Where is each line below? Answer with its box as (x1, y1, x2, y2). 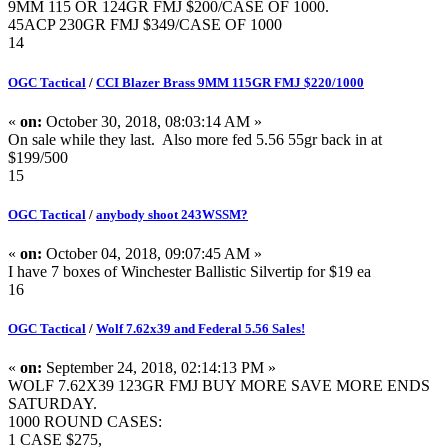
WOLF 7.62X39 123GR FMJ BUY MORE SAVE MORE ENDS (8, 377, 430, 395)
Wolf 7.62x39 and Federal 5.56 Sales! (96, 321, 305, 337)
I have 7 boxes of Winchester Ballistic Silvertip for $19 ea (8, 263, 371, 281)
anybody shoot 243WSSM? (96, 206, 248, 222)
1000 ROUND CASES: (8, 413, 166, 431)
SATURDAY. (8, 395, 101, 413)
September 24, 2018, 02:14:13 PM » (42, 359, 276, 377)
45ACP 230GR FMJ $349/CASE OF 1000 (8, 16, 282, 34)
